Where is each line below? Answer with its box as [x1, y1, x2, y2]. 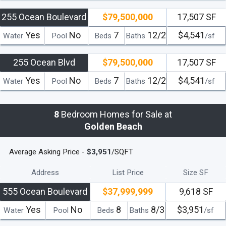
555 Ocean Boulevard [3, 186, 88, 197]
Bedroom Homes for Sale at [59, 108, 172, 120]
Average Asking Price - [9, 147, 87, 156]
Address [31, 167, 60, 177]
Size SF [183, 167, 209, 177]
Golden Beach [84, 121, 142, 132]
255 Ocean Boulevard [2, 11, 87, 22]
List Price [112, 167, 144, 177]
